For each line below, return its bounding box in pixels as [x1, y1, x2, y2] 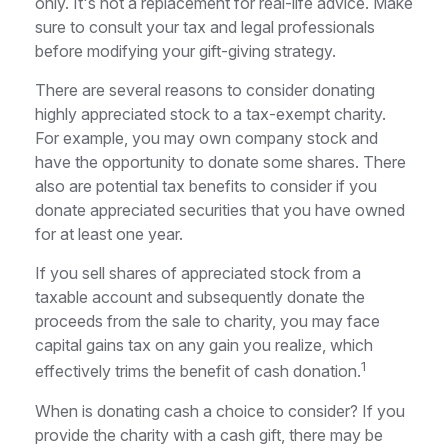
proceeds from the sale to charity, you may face [35, 311, 380, 332]
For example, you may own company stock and [35, 128, 378, 149]
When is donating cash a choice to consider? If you [35, 400, 405, 421]
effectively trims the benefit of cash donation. [35, 361, 361, 382]
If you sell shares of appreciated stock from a [35, 263, 361, 284]
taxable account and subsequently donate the [35, 287, 365, 308]
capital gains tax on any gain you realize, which [35, 335, 373, 356]
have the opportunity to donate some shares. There [35, 152, 406, 173]
